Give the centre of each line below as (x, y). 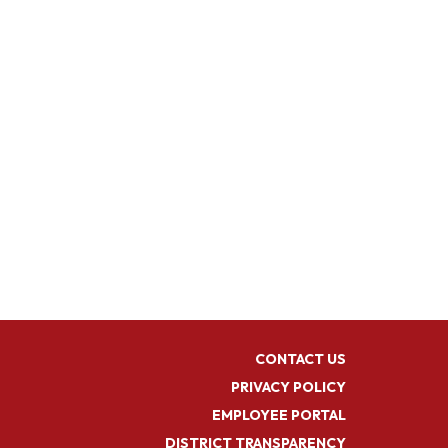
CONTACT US (300, 358)
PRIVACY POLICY (288, 386)
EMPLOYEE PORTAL (279, 414)
